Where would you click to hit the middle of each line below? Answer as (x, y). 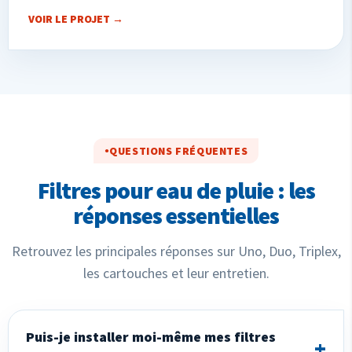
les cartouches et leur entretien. (176, 273)
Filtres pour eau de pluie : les (176, 190)
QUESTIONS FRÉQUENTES (179, 150)
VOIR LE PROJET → (76, 18)
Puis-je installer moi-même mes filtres (151, 336)
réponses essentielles (176, 215)
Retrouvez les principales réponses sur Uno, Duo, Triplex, (176, 251)
